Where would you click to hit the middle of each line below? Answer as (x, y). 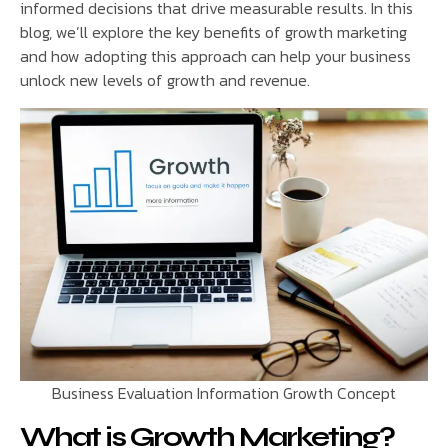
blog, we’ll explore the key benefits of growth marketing (213, 32)
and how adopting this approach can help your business (215, 56)
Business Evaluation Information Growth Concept (224, 393)
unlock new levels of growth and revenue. (165, 80)
